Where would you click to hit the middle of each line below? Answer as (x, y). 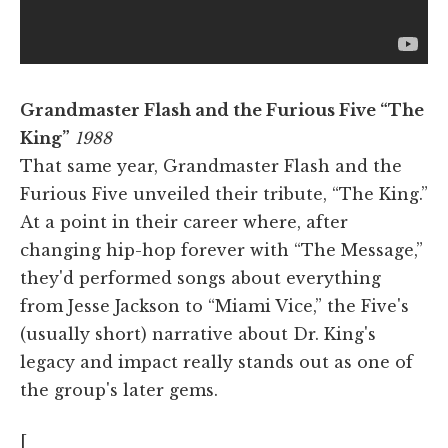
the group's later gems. (119, 390)
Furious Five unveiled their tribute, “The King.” (224, 194)
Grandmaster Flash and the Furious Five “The (222, 110)
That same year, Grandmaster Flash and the (211, 166)
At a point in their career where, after (184, 222)
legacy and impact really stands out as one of (216, 362)
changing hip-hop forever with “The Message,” (221, 250)
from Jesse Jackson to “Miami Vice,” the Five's (214, 306)
